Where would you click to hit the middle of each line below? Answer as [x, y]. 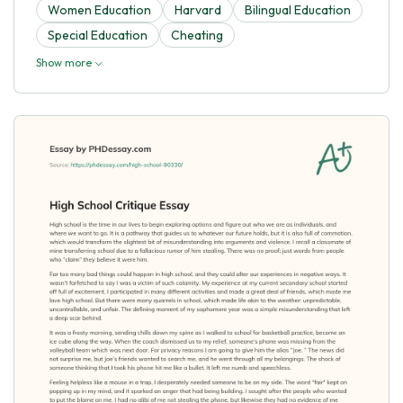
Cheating [197, 35]
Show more [65, 62]
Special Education [98, 35]
